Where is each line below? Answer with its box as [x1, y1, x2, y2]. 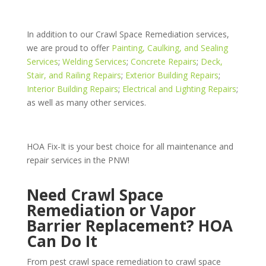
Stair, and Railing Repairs [26, 69, 121, 81]
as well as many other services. [26, 96, 146, 108]
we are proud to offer [26, 42, 112, 53]
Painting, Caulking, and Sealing [111, 42, 228, 53]
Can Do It [26, 230, 97, 252]
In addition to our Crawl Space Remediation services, [26, 28, 229, 40]
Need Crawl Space [26, 183, 163, 205]
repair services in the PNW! [26, 154, 129, 166]
